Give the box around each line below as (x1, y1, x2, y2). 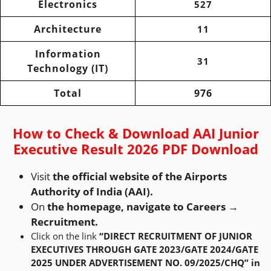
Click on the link (31, 229, 99, 242)
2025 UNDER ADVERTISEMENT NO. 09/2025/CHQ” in (31, 256, 260, 269)
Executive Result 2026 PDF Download (13, 139, 258, 158)
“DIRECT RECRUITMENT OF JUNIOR (99, 229, 252, 242)
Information (34, 47, 101, 60)
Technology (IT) (27, 62, 108, 75)
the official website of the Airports (53, 169, 227, 183)
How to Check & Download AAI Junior (12, 123, 259, 142)
